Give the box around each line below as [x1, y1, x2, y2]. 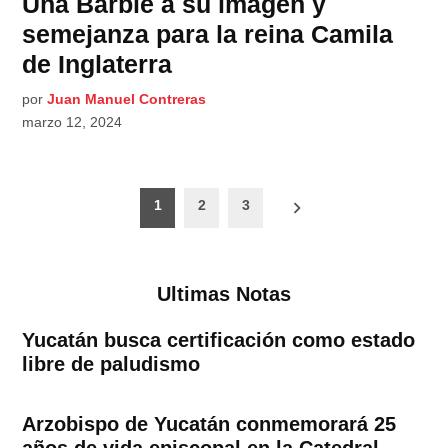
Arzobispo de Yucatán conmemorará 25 [22, 413, 397, 436]
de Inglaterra [22, 50, 173, 79]
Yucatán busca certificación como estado [22, 329, 416, 352]
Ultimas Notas [157, 282, 291, 305]
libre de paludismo [22, 353, 201, 376]
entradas [21, 248, 126, 277]
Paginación [21, 188, 155, 217]
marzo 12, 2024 [22, 114, 123, 131]
